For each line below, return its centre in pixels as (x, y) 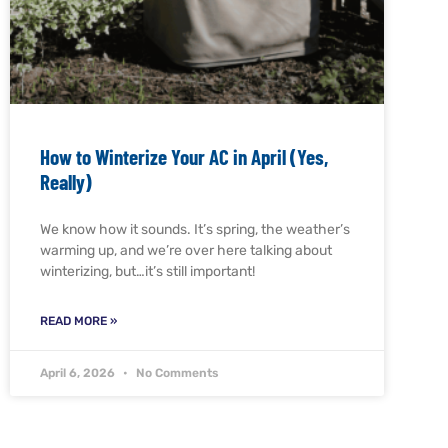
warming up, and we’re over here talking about (186, 250)
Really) (66, 181)
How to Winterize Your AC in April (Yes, (184, 156)
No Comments (176, 372)
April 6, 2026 (79, 372)
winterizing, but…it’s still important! (147, 271)
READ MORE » (78, 320)
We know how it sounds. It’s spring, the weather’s (195, 229)
